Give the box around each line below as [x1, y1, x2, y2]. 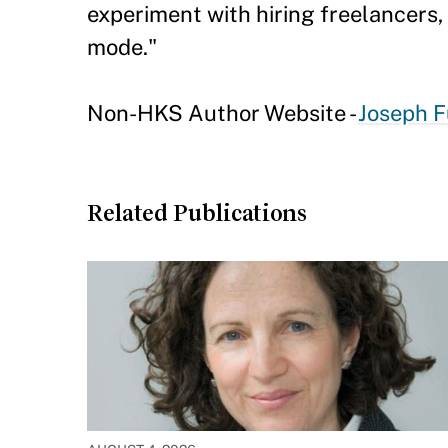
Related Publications [87, 200, 307, 226]
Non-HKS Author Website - [87, 100, 358, 126]
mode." [87, 34, 157, 60]
